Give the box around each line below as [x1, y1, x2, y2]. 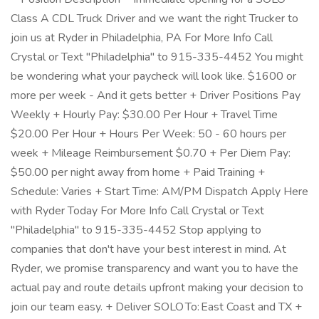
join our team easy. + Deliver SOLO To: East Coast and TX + [11, 299, 302, 315]
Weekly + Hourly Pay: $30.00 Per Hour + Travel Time [11, 107, 278, 122]
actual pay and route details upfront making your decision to [11, 280, 303, 296]
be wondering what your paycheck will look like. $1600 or [11, 68, 296, 84]
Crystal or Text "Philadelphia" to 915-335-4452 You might [11, 49, 303, 65]
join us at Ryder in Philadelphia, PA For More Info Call [11, 30, 273, 46]
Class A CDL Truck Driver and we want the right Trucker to [11, 11, 298, 26]
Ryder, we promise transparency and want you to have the [11, 261, 298, 276]
